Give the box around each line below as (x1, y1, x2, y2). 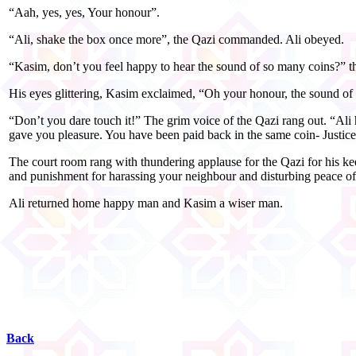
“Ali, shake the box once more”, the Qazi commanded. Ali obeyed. (9, 32, 344, 46)
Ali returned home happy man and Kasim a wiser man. (9, 195, 283, 210)
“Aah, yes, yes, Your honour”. (9, 5, 160, 19)
